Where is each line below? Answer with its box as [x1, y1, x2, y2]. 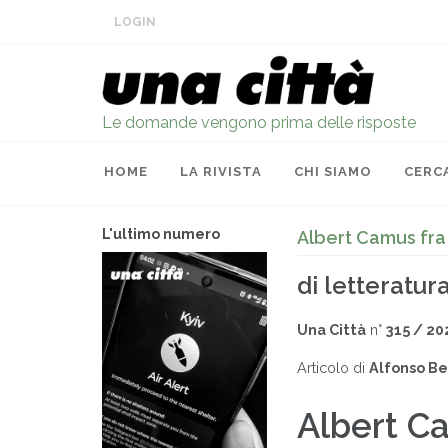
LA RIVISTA [180, 164, 262, 179]
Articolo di [297, 359, 369, 376]
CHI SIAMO [294, 164, 372, 179]
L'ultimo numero [102, 226, 220, 242]
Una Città [297, 321, 366, 338]
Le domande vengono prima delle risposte [102, 113, 416, 132]
